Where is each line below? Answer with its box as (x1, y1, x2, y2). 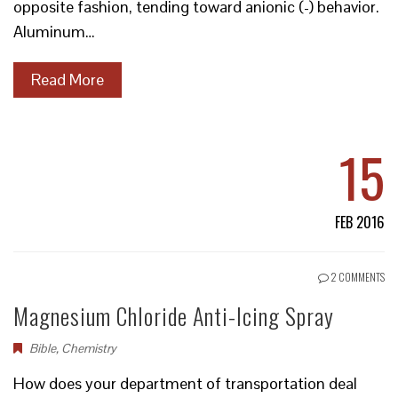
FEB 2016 (335, 211, 385, 233)
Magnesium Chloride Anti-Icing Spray (13, 298, 334, 333)
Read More (31, 69, 104, 90)
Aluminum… (13, 21, 95, 42)
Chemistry (61, 340, 116, 356)
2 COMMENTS (329, 269, 385, 284)
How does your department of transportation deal (13, 373, 357, 394)
